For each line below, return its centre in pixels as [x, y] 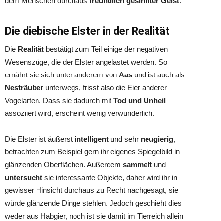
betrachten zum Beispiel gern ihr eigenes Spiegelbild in [92, 152]
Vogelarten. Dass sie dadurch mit [59, 100]
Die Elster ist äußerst [40, 139]
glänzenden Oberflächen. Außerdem [64, 165]
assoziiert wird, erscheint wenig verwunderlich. [80, 113]
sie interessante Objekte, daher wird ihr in [111, 177]
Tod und [129, 100]
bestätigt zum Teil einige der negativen [107, 49]
